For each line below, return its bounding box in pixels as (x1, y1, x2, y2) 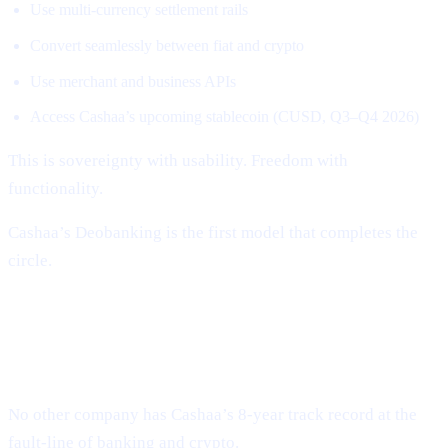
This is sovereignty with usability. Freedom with (8, 150, 348, 170)
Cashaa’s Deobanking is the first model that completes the (8, 223, 418, 243)
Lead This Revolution (8, 348, 240, 378)
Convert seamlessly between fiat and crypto (30, 36, 305, 54)
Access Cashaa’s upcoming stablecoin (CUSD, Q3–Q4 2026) (30, 108, 420, 126)
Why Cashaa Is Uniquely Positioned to (8, 317, 421, 347)
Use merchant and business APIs (30, 72, 237, 90)
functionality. (8, 178, 103, 198)
